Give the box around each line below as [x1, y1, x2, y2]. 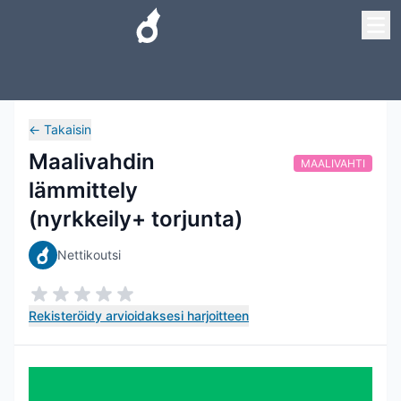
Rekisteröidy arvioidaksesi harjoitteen [29, 308, 249, 323]
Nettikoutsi [57, 247, 121, 262]
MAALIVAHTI [301, 157, 365, 170]
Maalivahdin [29, 149, 155, 175]
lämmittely [29, 177, 138, 203]
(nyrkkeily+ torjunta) [29, 206, 243, 232]
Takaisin [44, 122, 91, 137]
